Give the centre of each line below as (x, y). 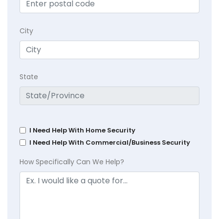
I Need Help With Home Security (82, 131)
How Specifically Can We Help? (72, 162)
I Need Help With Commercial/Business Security (110, 143)
